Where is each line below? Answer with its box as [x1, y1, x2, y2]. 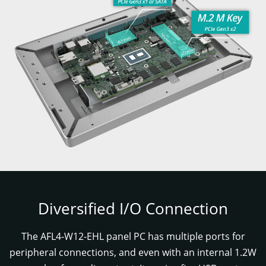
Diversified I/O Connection [38, 197, 228, 219]
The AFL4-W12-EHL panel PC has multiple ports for [21, 230, 245, 243]
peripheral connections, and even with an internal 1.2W [9, 246, 256, 259]
